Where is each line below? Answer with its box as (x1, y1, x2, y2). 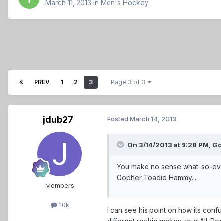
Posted (107, 115, 130, 123)
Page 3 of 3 (111, 78, 148, 86)
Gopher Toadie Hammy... (117, 173, 196, 182)
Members (45, 182, 74, 190)
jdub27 (42, 114, 73, 125)
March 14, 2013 (130, 115, 176, 123)
